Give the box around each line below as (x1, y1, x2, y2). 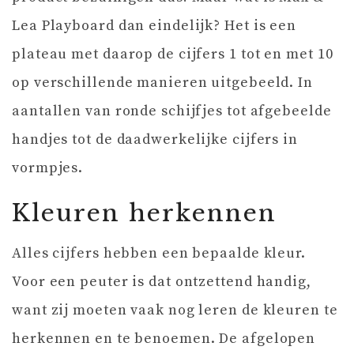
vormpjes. (12, 159, 84, 178)
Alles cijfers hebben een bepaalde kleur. (12, 244, 306, 263)
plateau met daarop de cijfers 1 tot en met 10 (12, 45, 333, 64)
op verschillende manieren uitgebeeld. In (12, 73, 313, 92)
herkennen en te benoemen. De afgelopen (12, 330, 316, 348)
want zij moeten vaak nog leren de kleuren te (12, 301, 338, 320)
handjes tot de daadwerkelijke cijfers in (12, 130, 298, 149)
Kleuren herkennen (12, 198, 277, 228)
